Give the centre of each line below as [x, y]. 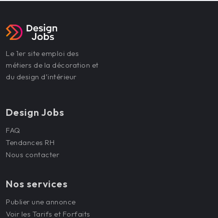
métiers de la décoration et [52, 65]
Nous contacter [33, 155]
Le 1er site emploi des [42, 54]
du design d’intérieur [41, 77]
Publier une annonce [41, 202]
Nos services [37, 184]
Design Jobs [35, 112]
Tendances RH [30, 143]
